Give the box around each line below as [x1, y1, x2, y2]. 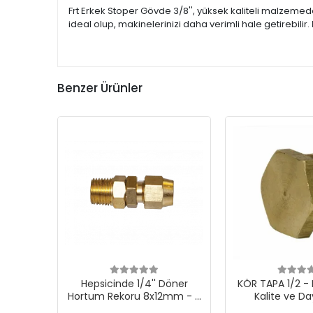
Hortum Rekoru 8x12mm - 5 [68, 289, 201, 303]
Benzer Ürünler [57, 80, 143, 96]
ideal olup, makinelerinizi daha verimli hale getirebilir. [68, 17, 312, 31]
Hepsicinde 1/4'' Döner [80, 277, 188, 291]
